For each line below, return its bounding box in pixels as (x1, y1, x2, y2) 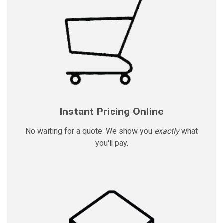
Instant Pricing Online (59, 105, 164, 117)
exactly (154, 126, 179, 136)
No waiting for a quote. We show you (25, 126, 154, 136)
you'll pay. (95, 138, 128, 148)
